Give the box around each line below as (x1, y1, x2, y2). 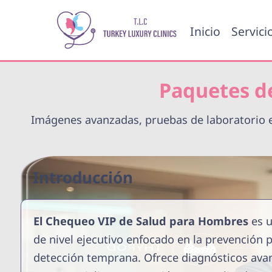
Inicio (189, 23, 220, 39)
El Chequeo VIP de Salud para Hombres (33, 214, 248, 229)
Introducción (32, 166, 133, 189)
